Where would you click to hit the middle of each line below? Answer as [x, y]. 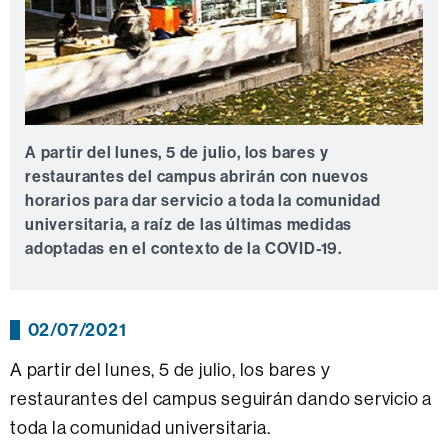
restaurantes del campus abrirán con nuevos [197, 175]
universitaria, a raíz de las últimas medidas [189, 223]
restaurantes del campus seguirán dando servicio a [221, 398]
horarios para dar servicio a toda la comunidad [203, 199]
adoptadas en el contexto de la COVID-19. [183, 247]
